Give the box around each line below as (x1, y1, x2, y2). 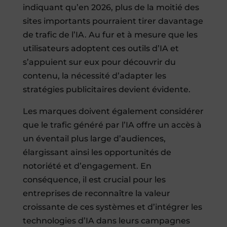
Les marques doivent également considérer (22, 106, 204, 117)
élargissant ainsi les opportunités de (22, 147, 171, 158)
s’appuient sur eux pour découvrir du (22, 57, 176, 67)
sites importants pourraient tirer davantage (22, 16, 203, 26)
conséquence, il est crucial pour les (22, 175, 166, 185)
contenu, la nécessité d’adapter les (22, 71, 166, 81)
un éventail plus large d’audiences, (22, 134, 166, 144)
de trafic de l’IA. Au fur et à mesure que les (22, 30, 198, 40)
